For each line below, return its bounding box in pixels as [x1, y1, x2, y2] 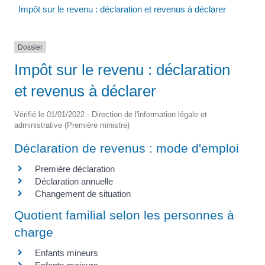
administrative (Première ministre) [14, 120, 130, 130]
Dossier [18, 43, 43, 51]
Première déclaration [35, 163, 115, 174]
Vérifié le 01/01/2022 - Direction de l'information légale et [14, 109, 207, 119]
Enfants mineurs [35, 248, 98, 258]
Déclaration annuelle [35, 176, 113, 186]
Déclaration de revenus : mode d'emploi [14, 141, 239, 155]
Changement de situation [35, 188, 131, 199]
